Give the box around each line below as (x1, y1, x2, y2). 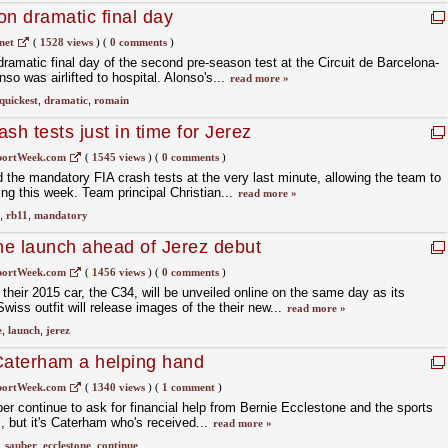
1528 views (39, 36, 93, 48)
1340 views (91, 381, 145, 393)
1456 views (91, 266, 145, 278)
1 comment (161, 381, 215, 393)
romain (93, 94, 129, 106)
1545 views (91, 151, 145, 163)
